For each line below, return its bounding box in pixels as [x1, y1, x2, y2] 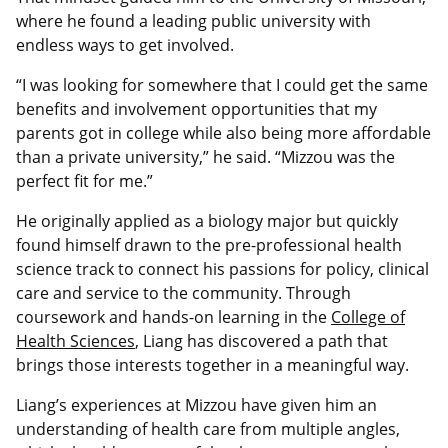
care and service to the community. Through [16, 282, 351, 305]
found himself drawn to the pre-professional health [16, 234, 402, 257]
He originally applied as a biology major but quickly [16, 210, 398, 233]
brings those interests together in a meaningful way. [16, 354, 409, 377]
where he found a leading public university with [16, 10, 371, 33]
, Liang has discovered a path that [135, 330, 388, 353]
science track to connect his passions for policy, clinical [16, 258, 429, 281]
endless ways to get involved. [16, 34, 234, 57]
